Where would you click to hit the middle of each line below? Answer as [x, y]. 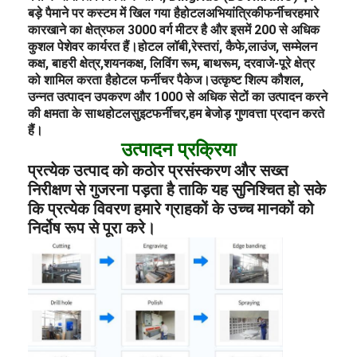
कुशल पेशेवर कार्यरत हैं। [83, 46]
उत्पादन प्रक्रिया [178, 149]
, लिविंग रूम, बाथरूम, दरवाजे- [212, 63]
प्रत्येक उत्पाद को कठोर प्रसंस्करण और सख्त [158, 170]
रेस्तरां [206, 46]
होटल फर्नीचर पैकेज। [161, 80]
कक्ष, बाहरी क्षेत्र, [66, 63]
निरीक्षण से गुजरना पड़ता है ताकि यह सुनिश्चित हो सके [177, 189]
